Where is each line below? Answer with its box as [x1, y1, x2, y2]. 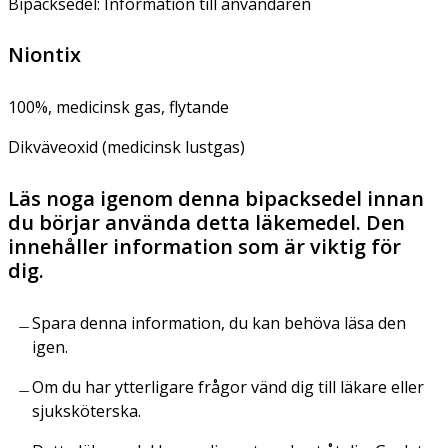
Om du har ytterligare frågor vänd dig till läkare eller [32, 375, 424, 398]
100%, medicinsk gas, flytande [8, 95, 229, 118]
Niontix [8, 40, 81, 68]
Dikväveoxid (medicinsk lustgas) [8, 135, 245, 158]
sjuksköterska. [32, 399, 141, 422]
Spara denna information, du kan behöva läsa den [32, 311, 406, 334]
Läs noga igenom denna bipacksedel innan [8, 184, 424, 212]
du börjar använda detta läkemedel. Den [8, 208, 405, 236]
